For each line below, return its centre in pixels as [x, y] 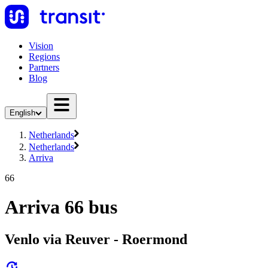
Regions [44, 57]
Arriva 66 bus [61, 207]
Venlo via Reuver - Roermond [96, 239]
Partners [44, 67]
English [22, 113]
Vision [41, 46]
